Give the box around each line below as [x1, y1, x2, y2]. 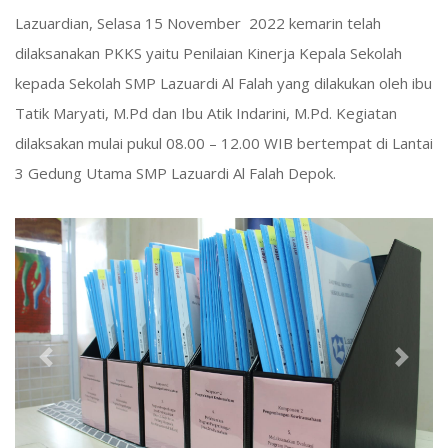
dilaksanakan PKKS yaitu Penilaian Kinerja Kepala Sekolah [15, 42, 402, 63]
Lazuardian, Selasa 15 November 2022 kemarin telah [15, 12, 381, 33]
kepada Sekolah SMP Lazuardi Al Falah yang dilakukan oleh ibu [15, 72, 432, 93]
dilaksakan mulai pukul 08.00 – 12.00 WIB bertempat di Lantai [15, 132, 433, 153]
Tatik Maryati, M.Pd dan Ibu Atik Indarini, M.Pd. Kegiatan [15, 102, 397, 123]
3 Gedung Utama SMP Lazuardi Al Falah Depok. [15, 162, 336, 183]
